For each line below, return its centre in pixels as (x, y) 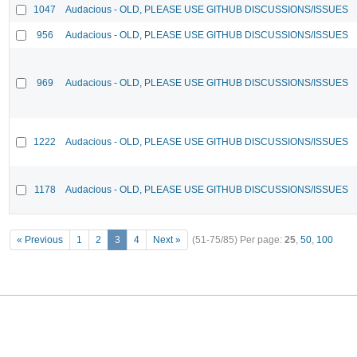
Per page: (262, 240)
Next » (167, 240)
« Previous (40, 240)
